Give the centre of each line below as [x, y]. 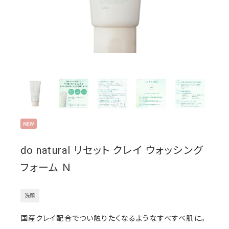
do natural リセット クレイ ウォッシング [111, 151]
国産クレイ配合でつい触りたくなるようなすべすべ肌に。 [113, 219]
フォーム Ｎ [46, 168]
